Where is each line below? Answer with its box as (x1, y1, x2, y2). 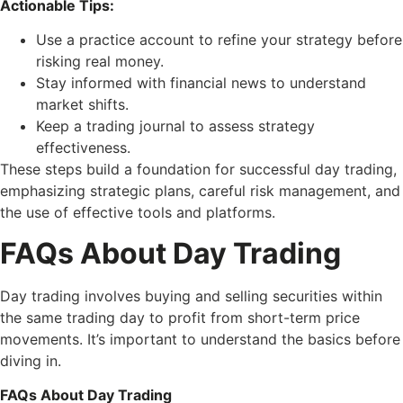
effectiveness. (36, 139, 130, 157)
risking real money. (36, 52, 164, 71)
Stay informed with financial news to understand (36, 74, 366, 93)
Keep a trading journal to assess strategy (36, 117, 315, 136)
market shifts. (36, 95, 129, 114)
